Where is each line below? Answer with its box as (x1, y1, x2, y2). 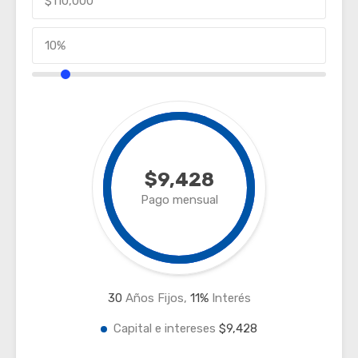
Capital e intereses (113, 321, 219, 336)
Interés (208, 291, 251, 305)
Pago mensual (140, 193, 218, 207)
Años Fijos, (121, 291, 190, 305)
